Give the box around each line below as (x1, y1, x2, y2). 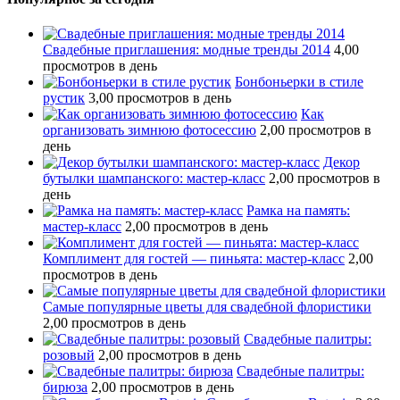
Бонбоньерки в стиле (235, 74, 363, 89)
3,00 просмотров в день (88, 90, 231, 105)
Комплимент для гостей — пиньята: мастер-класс (43, 251, 345, 266)
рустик (43, 90, 85, 105)
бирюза (43, 379, 87, 395)
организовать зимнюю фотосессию (43, 122, 256, 137)
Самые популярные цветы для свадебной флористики (43, 299, 371, 314)
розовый (43, 347, 95, 362)
